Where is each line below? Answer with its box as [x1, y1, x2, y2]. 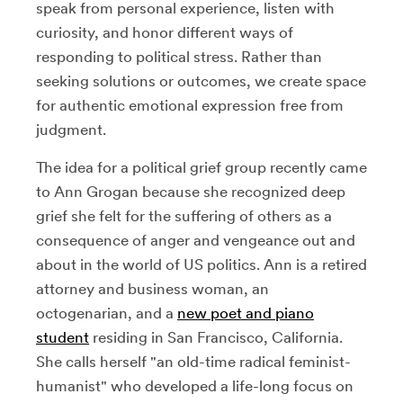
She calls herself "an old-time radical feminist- [36, 352, 351, 371]
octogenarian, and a [36, 303, 177, 322]
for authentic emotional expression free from [36, 95, 344, 114]
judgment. [36, 120, 106, 139]
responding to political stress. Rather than [36, 47, 322, 66]
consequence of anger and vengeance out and [36, 230, 355, 249]
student [36, 327, 89, 346]
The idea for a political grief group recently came [36, 157, 367, 176]
